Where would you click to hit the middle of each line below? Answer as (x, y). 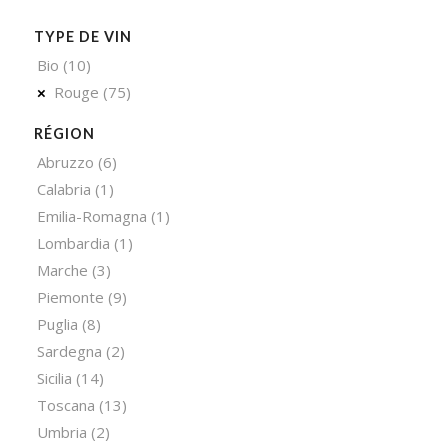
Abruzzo (65, 162)
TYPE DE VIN (82, 37)
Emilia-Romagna (91, 216)
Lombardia (73, 243)
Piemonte (70, 297)
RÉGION (64, 134)
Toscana (65, 405)
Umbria (61, 432)
